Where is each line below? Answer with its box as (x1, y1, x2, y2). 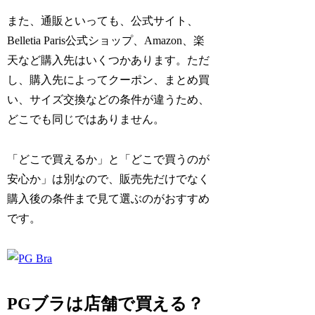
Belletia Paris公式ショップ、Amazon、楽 (7, 34, 205, 47)
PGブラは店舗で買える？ (7, 294, 205, 313)
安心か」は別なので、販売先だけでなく (7, 173, 210, 186)
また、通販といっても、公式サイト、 (7, 15, 199, 27)
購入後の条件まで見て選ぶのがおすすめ (7, 193, 210, 205)
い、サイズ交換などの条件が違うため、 (7, 94, 210, 106)
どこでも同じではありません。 (7, 113, 165, 126)
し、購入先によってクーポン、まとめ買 (7, 74, 210, 86)
